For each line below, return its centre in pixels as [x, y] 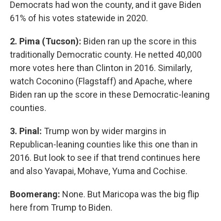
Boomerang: [36, 194]
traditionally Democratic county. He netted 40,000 [106, 55]
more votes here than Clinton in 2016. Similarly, [101, 68]
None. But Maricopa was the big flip [131, 194]
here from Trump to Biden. [61, 207]
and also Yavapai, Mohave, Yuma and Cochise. [99, 171]
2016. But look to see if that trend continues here [105, 158]
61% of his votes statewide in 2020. [79, 18]
